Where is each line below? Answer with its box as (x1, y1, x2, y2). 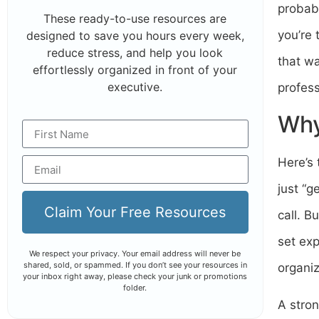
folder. (123, 283, 147, 293)
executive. (108, 79, 163, 94)
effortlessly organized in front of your (33, 62, 238, 77)
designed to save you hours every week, (26, 28, 244, 43)
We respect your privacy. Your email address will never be (29, 249, 241, 259)
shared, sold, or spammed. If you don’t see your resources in (23, 260, 247, 271)
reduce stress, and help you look (47, 45, 224, 60)
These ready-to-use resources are (43, 11, 227, 26)
